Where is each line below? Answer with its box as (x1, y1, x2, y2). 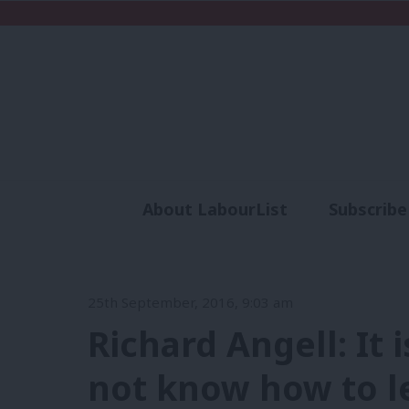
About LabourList (142, 198, 288, 221)
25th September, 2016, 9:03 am (88, 292, 293, 311)
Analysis (227, 231, 296, 254)
